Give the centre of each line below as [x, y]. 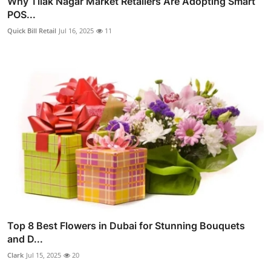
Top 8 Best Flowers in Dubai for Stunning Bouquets [126, 225]
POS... [21, 15]
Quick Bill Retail [32, 31]
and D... [25, 239]
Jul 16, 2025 [76, 31]
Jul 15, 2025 [44, 255]
